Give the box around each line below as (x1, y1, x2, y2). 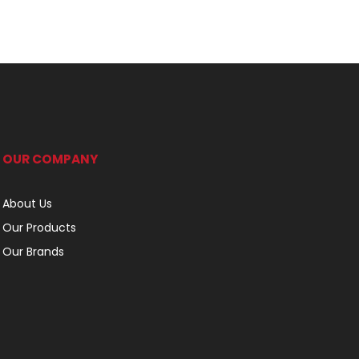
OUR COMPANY (2, 151, 99, 167)
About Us (2, 196, 53, 212)
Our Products (2, 220, 77, 236)
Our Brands (2, 244, 65, 260)
